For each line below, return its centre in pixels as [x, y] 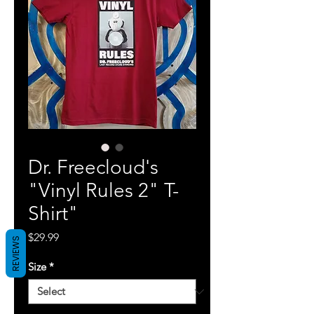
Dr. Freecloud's [93, 167]
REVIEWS [16, 253]
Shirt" [53, 213]
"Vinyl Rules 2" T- [103, 190]
